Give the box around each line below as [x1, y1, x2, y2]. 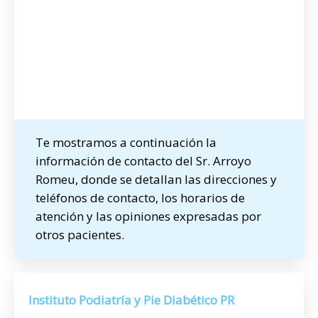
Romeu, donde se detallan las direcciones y [35, 171, 277, 187]
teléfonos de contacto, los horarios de [35, 190, 245, 206]
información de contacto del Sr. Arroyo [35, 153, 251, 169]
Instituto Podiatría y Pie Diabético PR [28, 292, 234, 308]
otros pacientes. [35, 226, 124, 243]
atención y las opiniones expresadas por [35, 208, 261, 224]
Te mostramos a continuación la [35, 134, 216, 150]
